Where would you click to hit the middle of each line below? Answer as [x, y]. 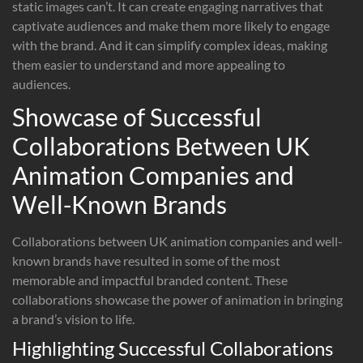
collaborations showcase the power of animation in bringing [177, 299]
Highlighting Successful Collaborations [173, 348]
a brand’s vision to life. [73, 318]
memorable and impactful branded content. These [150, 280]
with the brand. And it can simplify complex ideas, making [170, 45]
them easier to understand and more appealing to [149, 64]
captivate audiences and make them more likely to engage [171, 25]
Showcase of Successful [137, 116]
